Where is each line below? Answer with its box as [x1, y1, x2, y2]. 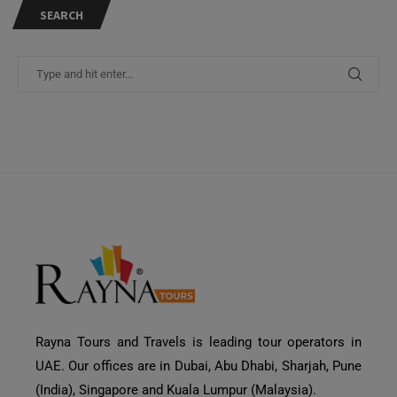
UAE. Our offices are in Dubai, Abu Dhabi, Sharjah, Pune [35, 358, 362, 375]
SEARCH [40, 6, 83, 23]
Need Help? [253, 349, 308, 362]
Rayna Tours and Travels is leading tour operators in [35, 334, 362, 351]
